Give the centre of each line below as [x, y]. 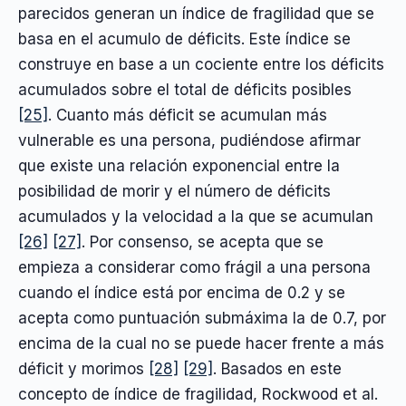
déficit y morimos [83, 369]
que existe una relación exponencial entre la [179, 166]
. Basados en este [277, 369]
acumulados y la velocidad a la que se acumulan [196, 217]
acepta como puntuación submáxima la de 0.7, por [202, 319]
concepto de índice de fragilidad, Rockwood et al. [198, 395]
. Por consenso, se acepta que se [203, 242]
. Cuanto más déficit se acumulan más [188, 116]
